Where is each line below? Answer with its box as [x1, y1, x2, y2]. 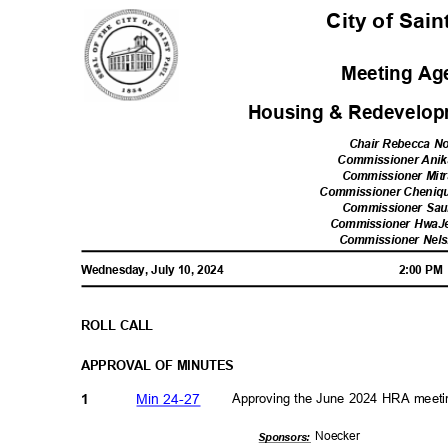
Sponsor [258, 431, 301, 444]
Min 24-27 [136, 390, 209, 407]
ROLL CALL [81, 318, 162, 333]
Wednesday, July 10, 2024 [81, 263, 231, 277]
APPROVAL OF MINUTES [81, 358, 242, 373]
